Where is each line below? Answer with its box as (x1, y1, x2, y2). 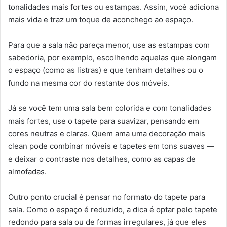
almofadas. (8, 167, 47, 177)
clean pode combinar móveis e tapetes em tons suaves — (8, 141, 214, 152)
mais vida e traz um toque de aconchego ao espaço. (8, 15, 193, 25)
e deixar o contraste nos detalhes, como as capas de (8, 154, 196, 164)
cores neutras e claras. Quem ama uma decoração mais (8, 129, 205, 139)
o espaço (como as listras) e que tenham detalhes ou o (8, 65, 203, 75)
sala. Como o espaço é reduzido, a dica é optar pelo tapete (8, 205, 217, 215)
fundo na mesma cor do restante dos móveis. (8, 78, 169, 88)
